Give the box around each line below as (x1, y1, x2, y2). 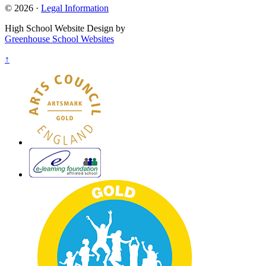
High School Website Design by (5, 23, 125, 34)
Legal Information (41, 3, 109, 14)
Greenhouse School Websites (5, 34, 114, 45)
